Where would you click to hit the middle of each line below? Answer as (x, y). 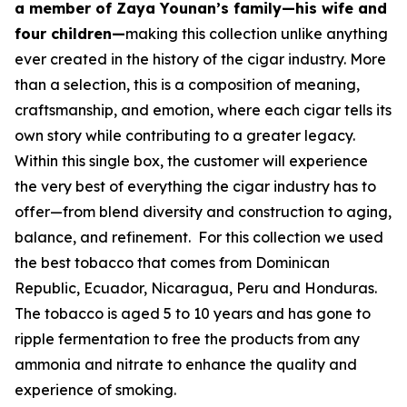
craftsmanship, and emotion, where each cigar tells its (203, 110)
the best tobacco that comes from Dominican (172, 263)
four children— (70, 34)
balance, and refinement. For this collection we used (199, 237)
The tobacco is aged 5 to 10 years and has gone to (193, 313)
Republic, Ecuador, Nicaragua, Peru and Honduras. (196, 288)
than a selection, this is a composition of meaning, (187, 84)
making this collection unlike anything (257, 34)
